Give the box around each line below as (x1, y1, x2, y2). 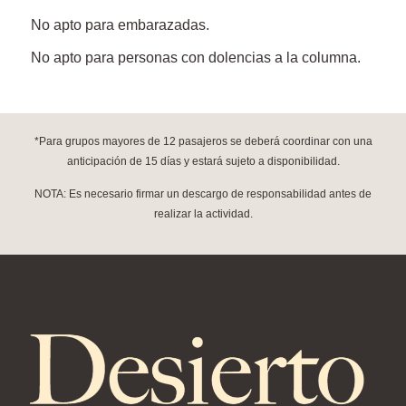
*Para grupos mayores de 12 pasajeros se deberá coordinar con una (34, 134, 372, 148)
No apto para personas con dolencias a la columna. (31, 50, 361, 66)
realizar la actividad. (153, 207, 253, 220)
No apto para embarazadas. (31, 16, 209, 33)
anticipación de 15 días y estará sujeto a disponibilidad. (66, 154, 340, 168)
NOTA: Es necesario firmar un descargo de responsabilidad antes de (34, 187, 372, 200)
